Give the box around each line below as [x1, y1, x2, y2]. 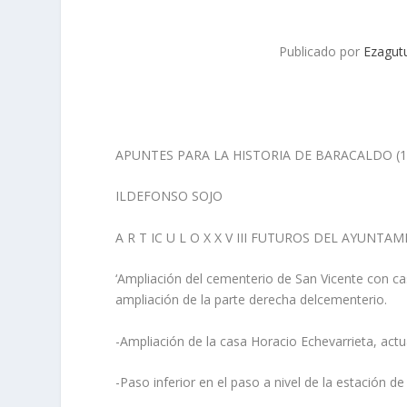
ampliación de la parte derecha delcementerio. [115, 291, 388, 309]
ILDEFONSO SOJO [115, 187, 223, 205]
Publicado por [278, 42, 363, 60]
